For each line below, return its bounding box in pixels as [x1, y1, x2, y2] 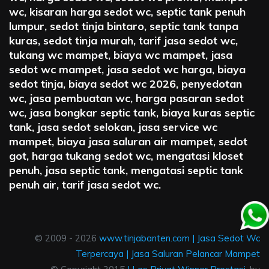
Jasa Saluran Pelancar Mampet [131, 247, 260, 259]
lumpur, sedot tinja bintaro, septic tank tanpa [9, 19, 238, 33]
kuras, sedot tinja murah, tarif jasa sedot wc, [9, 33, 238, 47]
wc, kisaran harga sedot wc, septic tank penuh [9, 4, 246, 19]
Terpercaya [76, 247, 124, 259]
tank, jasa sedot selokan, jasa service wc [9, 119, 217, 134]
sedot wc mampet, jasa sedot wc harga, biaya [9, 62, 246, 76]
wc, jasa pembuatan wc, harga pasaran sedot [9, 91, 244, 105]
